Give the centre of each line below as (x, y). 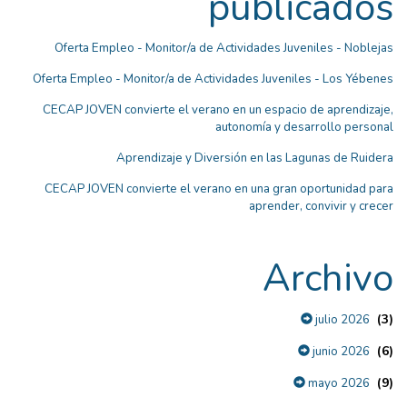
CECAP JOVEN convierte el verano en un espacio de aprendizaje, (218, 109)
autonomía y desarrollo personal (304, 127)
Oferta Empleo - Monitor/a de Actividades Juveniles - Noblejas (224, 48)
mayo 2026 (338, 383)
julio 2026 (341, 319)
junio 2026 (340, 351)
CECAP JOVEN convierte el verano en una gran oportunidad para (219, 189)
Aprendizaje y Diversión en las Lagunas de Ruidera (255, 158)
